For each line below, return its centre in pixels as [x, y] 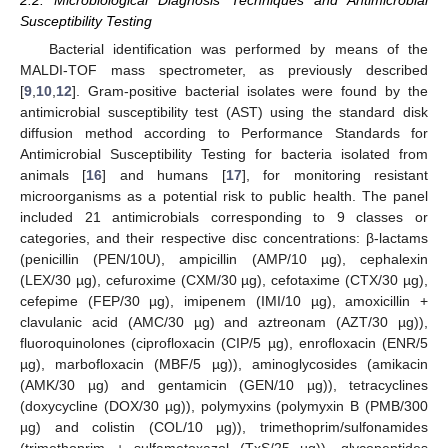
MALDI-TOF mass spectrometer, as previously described [224, 70]
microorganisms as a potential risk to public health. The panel [224, 196]
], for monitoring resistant [335, 175]
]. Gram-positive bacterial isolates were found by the [250, 91]
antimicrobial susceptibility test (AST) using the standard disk [224, 112]
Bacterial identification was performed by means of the [238, 49]
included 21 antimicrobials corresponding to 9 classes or [224, 217]
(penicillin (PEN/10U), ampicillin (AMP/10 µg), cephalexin [224, 259]
